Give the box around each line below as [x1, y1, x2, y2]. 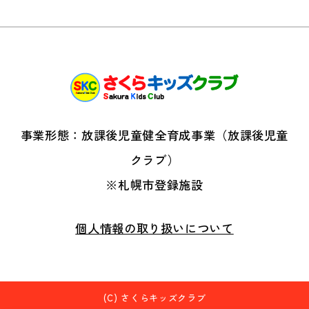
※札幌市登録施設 [106, 175, 203, 193]
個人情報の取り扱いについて [75, 219, 234, 237]
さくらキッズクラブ [121, 290, 206, 304]
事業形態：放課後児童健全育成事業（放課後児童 [20, 126, 289, 143]
